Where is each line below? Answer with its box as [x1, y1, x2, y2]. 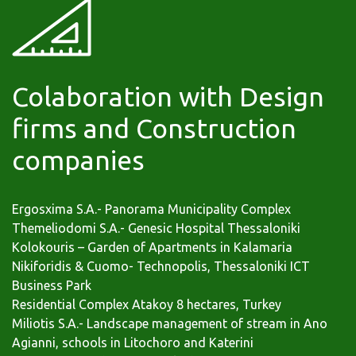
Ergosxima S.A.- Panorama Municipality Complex [12, 202, 291, 217]
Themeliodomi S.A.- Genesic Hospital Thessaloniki [12, 221, 300, 236]
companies [12, 145, 145, 176]
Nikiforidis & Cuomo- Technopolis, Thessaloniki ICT [12, 259, 310, 274]
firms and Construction [12, 113, 296, 144]
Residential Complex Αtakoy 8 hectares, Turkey [12, 297, 281, 312]
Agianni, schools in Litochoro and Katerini [12, 335, 253, 350]
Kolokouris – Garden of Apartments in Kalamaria [12, 240, 292, 255]
